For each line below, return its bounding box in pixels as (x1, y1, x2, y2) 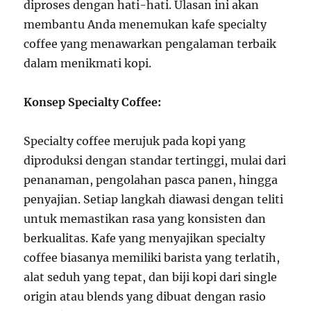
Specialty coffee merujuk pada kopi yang (24, 134, 246, 148)
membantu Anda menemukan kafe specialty (24, 17, 267, 31)
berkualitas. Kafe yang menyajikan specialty (24, 231, 266, 245)
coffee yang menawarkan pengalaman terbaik (24, 37, 277, 51)
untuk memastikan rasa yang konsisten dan (24, 212, 267, 226)
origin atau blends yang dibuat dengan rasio (24, 289, 267, 303)
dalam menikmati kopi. (24, 56, 152, 70)
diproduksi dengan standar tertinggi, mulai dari (24, 153, 287, 167)
